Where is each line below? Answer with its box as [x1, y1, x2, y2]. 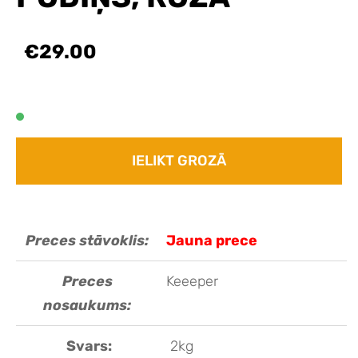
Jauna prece [166, 232, 258, 250]
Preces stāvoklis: [26, 232, 149, 250]
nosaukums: [43, 296, 131, 315]
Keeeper [166, 272, 219, 291]
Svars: [66, 337, 112, 356]
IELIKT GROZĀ [132, 152, 226, 170]
